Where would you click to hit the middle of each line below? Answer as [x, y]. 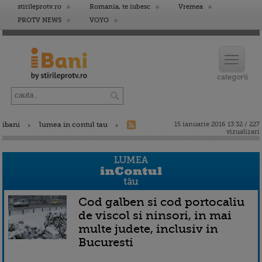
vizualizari [243, 132]
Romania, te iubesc [120, 7]
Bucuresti [106, 242]
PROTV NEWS [39, 20]
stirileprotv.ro [39, 7]
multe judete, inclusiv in [148, 229]
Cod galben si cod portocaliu [161, 202]
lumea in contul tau [73, 125]
